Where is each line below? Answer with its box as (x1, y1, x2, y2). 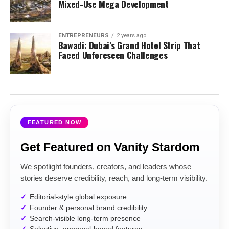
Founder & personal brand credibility (29, 204, 147, 212)
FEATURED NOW (27, 119, 82, 125)
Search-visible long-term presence (29, 215, 141, 222)
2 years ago (116, 32, 146, 39)
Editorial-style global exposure (29, 193, 127, 201)
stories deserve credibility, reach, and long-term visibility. (20, 174, 208, 182)
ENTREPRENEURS (58, 32, 109, 39)
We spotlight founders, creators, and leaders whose (20, 163, 191, 171)
